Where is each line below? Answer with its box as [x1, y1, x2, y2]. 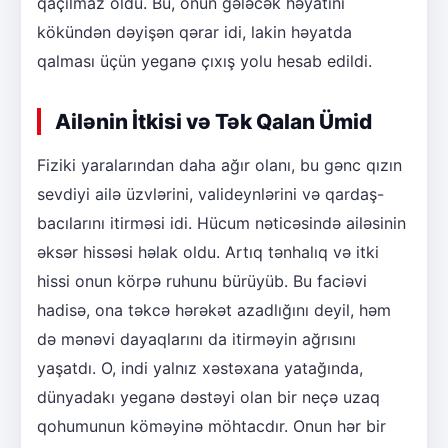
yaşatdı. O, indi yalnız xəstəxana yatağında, [37, 357, 363, 378]
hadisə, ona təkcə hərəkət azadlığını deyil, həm [37, 299, 391, 320]
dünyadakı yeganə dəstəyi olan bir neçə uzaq [37, 386, 380, 407]
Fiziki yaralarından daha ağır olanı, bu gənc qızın [37, 154, 402, 175]
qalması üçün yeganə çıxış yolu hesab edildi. [37, 50, 372, 71]
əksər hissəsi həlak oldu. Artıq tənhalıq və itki [37, 241, 379, 262]
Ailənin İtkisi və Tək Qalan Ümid [55, 108, 372, 134]
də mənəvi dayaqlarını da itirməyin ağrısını [37, 328, 356, 349]
